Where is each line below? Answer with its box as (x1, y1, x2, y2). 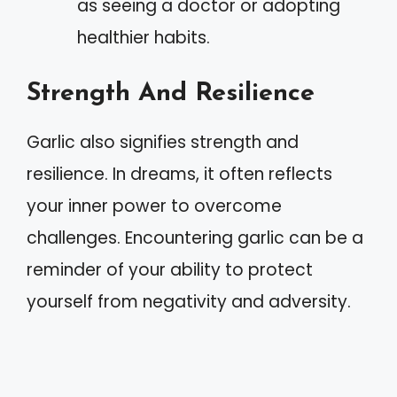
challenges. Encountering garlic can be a (27, 226, 363, 250)
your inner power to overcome (27, 194, 282, 218)
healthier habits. (77, 25, 210, 50)
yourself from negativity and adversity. (27, 290, 351, 314)
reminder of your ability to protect (27, 258, 313, 282)
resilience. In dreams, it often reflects (27, 162, 332, 186)
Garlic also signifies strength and (27, 130, 299, 154)
